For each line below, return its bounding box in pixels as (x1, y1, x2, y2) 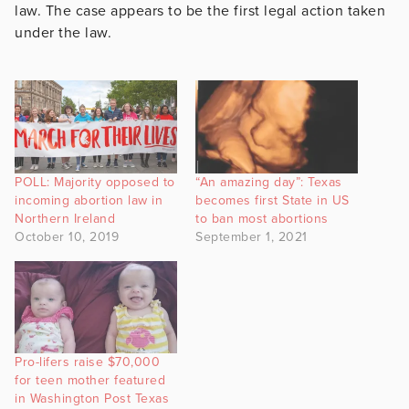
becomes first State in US (195, 192, 350, 208)
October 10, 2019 (15, 228, 119, 245)
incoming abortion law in (15, 192, 163, 208)
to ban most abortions (195, 210, 329, 226)
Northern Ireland (15, 210, 115, 226)
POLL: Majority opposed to (15, 173, 175, 190)
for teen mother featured (15, 372, 165, 389)
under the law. (15, 23, 111, 42)
